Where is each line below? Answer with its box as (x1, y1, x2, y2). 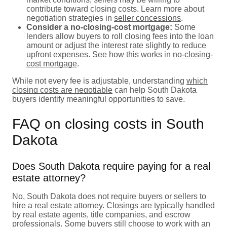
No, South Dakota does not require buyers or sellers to (12, 192, 206, 201)
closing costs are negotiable (12, 85, 112, 94)
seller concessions (114, 13, 181, 22)
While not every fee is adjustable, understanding (12, 76, 186, 85)
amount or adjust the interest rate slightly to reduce (26, 41, 206, 50)
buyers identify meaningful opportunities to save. (12, 94, 185, 103)
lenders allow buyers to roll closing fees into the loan (26, 31, 214, 41)
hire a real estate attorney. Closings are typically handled (12, 201, 215, 210)
